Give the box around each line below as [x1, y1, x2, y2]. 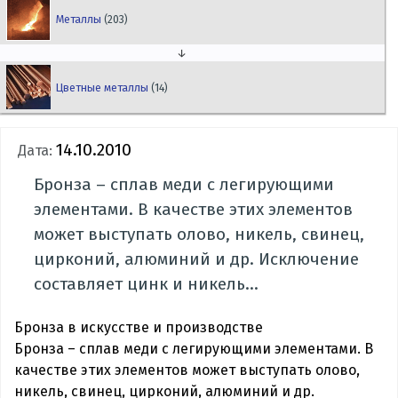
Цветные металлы [56, 80, 152, 94]
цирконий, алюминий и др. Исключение [34, 249, 360, 270]
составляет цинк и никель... [34, 274, 259, 295]
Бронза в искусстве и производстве [14, 318, 263, 336]
